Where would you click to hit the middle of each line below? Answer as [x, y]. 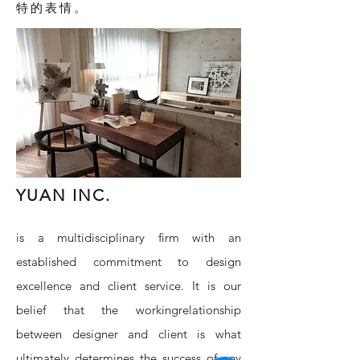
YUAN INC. [69, 195]
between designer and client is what [129, 334]
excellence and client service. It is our [129, 286]
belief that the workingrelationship [129, 310]
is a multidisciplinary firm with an [129, 237]
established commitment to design [129, 262]
